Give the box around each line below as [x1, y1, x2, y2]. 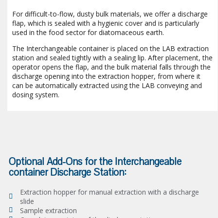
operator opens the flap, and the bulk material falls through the [12, 62, 211, 72]
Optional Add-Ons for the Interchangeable [9, 154, 182, 168]
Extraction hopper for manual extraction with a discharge [19, 187, 199, 197]
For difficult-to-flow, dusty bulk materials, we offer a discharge [12, 9, 208, 18]
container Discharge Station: [9, 165, 127, 179]
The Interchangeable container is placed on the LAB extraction [12, 43, 209, 53]
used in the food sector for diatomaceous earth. [12, 27, 164, 37]
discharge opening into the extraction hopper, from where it [12, 71, 200, 81]
